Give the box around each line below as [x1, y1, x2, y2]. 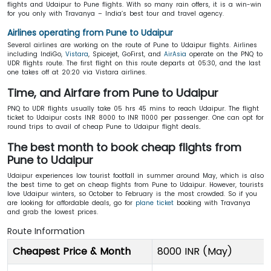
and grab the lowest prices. [7, 207, 101, 217]
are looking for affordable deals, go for [7, 198, 135, 207]
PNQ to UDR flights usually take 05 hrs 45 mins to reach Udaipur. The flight [7, 104, 259, 113]
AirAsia [164, 50, 186, 59]
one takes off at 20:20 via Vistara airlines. [7, 68, 149, 77]
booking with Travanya [174, 198, 250, 207]
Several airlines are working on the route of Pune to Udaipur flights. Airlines [7, 41, 257, 50]
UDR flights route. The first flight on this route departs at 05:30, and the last [7, 59, 261, 68]
